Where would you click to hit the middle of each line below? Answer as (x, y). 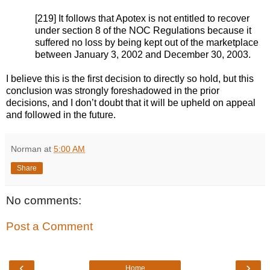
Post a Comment (49, 227)
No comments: (44, 200)
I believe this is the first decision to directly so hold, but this (130, 78)
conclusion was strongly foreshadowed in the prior (113, 90)
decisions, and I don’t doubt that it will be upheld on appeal (131, 102)
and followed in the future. (61, 115)
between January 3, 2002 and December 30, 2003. (143, 54)
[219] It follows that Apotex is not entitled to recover (142, 18)
